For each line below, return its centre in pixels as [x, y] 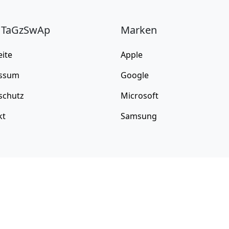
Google [135, 75]
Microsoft [140, 96]
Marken [139, 30]
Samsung [139, 116]
